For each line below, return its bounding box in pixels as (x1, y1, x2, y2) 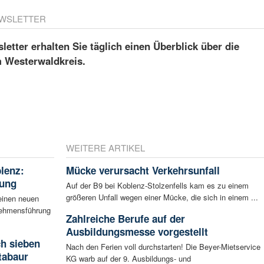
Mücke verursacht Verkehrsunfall (65, 163, 220, 177)
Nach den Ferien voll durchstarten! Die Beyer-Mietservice (65, 240, 260, 252)
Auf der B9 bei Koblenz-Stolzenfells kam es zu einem (65, 179, 249, 191)
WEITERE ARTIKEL (65, 141, 145, 154)
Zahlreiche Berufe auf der (65, 211, 185, 226)
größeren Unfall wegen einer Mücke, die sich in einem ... (65, 191, 258, 203)
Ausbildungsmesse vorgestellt (65, 224, 208, 239)
